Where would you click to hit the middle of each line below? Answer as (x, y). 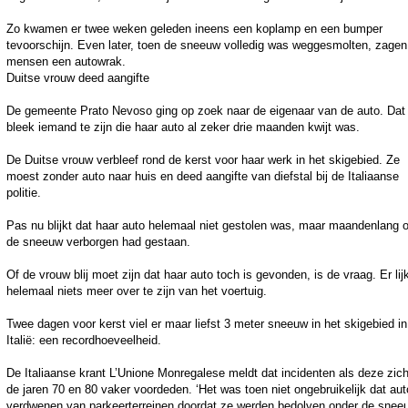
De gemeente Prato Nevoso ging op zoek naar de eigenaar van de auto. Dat (206, 111)
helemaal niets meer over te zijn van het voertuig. (137, 291)
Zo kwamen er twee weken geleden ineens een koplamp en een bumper (194, 29)
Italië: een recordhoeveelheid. (84, 341)
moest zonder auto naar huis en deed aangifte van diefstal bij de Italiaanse (203, 177)
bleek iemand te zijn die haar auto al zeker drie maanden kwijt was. (183, 127)
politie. (24, 193)
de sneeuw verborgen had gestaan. (98, 242)
